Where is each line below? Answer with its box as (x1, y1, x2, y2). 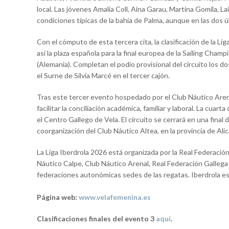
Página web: (37, 192, 79, 201)
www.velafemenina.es (79, 192, 151, 201)
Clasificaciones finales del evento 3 (37, 214, 156, 223)
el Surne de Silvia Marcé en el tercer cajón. (37, 71, 171, 80)
